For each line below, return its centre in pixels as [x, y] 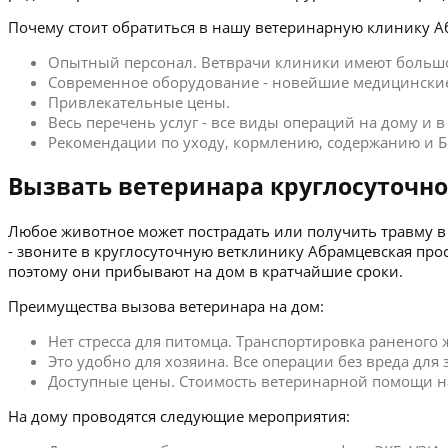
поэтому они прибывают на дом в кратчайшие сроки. [205, 270]
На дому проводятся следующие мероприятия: [179, 415]
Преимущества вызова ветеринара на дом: [166, 305]
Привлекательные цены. [139, 102]
